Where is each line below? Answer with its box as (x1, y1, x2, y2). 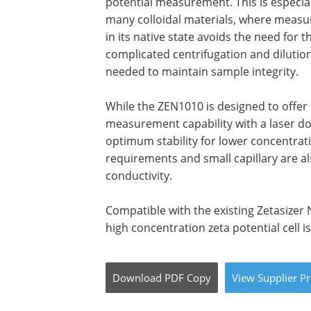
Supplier (258, 271, 297, 285)
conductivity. (106, 168, 172, 183)
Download (112, 271, 162, 285)
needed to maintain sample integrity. (106, 64, 299, 79)
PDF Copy (165, 271, 211, 285)
